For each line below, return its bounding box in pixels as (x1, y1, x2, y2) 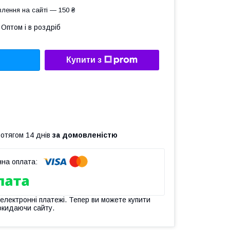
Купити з (66, 55, 102, 65)
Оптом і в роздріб (1, 23, 61, 31)
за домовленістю (52, 130, 118, 139)
